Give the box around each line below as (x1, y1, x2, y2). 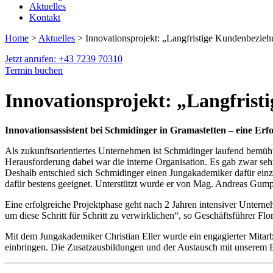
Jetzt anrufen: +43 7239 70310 (5, 54, 122, 65)
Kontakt (29, 12, 60, 23)
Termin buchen (5, 65, 63, 76)
